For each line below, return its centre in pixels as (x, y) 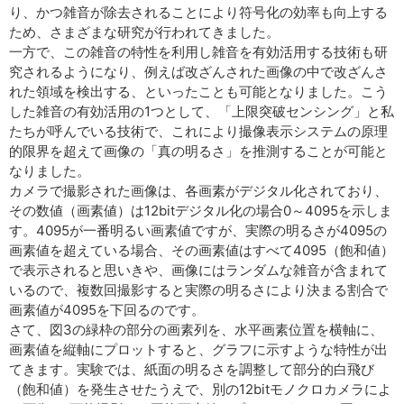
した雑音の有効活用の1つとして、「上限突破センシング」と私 (202, 111)
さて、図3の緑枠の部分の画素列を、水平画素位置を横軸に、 (196, 330)
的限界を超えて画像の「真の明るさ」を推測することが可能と (198, 151)
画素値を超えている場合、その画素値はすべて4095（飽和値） (202, 250)
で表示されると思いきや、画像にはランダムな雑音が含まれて (198, 270)
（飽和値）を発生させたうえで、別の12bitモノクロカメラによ (200, 389)
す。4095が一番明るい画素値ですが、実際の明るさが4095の (198, 230)
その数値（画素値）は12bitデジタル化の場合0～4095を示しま (201, 211)
